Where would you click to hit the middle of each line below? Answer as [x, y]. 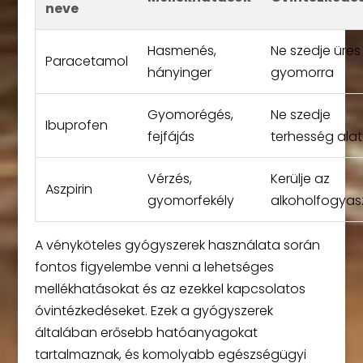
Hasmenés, [181, 51]
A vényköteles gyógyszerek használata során [177, 245]
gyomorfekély [190, 201]
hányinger [179, 73]
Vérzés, [169, 179]
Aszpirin [68, 189]
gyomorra [302, 73]
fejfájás [171, 137]
